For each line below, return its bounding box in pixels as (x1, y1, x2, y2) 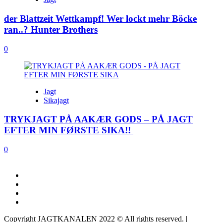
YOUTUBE (23, 188, 62, 197)
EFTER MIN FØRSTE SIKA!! (4, 125, 133, 136)
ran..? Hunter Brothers (4, 24, 98, 35)
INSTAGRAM (23, 179, 71, 188)
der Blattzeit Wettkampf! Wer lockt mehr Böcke (4, 13, 197, 24)
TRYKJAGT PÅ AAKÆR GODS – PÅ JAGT (4, 114, 193, 125)
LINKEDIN (23, 197, 62, 206)
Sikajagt (44, 96, 69, 105)
